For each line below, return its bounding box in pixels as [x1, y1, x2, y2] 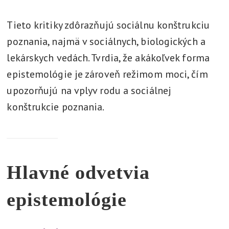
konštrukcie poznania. [7, 100, 105, 113]
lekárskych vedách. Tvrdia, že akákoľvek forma [7, 51, 210, 64]
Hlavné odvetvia [7, 162, 150, 183]
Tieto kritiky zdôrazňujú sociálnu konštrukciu [7, 18, 210, 32]
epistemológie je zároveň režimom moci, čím [7, 67, 208, 81]
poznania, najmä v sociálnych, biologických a [7, 35, 205, 48]
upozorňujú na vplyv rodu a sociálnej [7, 84, 172, 97]
